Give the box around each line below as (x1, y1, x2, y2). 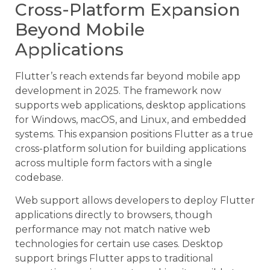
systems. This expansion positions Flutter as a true (15, 128, 253, 140)
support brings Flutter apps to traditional (15, 253, 213, 265)
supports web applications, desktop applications (15, 99, 245, 111)
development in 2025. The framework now (15, 85, 221, 97)
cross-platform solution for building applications (15, 143, 246, 155)
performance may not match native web (15, 224, 210, 236)
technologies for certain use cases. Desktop (15, 238, 223, 250)
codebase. (15, 172, 63, 184)
